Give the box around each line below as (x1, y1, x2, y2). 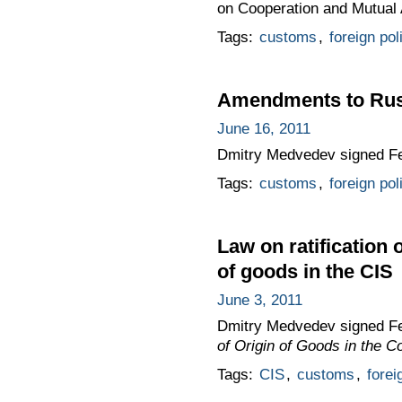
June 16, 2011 (216, 119, 310, 137)
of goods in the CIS (216, 259, 393, 283)
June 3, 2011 (216, 291, 302, 309)
